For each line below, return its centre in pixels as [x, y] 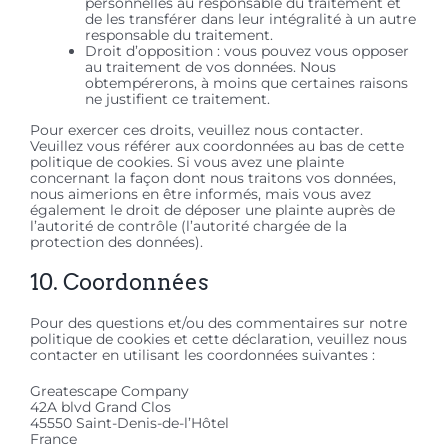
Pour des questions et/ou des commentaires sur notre [218, 323]
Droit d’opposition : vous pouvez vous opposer [247, 51]
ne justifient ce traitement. [177, 99]
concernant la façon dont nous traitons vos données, [213, 178]
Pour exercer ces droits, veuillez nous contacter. [196, 130]
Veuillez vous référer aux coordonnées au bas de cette [217, 146]
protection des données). [116, 242]
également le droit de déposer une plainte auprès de [212, 210]
